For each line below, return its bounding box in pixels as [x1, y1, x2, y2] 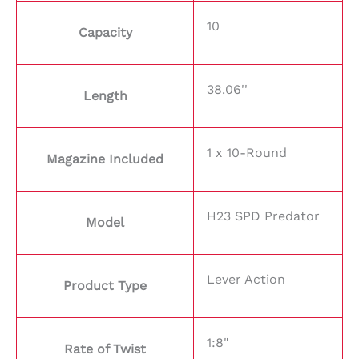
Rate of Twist [64, 341, 146, 357]
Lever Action [207, 271, 285, 287]
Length [83, 87, 127, 103]
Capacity [78, 24, 132, 40]
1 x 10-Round [207, 144, 287, 160]
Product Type [63, 277, 147, 293]
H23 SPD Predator [207, 208, 320, 224]
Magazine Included [46, 151, 163, 167]
